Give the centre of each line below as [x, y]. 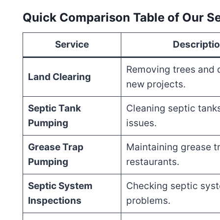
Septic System [60, 186]
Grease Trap [55, 147]
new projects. [156, 84]
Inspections [55, 201]
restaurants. [152, 162]
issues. [141, 123]
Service [72, 45]
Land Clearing [59, 77]
